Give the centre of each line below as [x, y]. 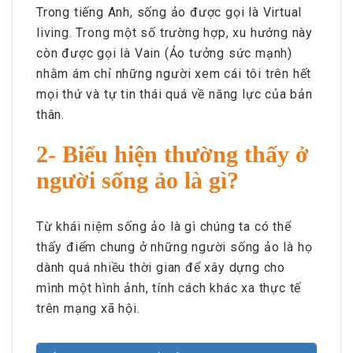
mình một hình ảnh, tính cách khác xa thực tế [169, 288]
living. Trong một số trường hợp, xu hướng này [175, 32]
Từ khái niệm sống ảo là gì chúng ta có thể [164, 226]
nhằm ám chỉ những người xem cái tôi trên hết [174, 73]
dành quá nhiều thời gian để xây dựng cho [161, 267]
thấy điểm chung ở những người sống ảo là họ [175, 247]
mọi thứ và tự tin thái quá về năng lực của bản [175, 94]
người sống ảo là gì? [137, 180]
